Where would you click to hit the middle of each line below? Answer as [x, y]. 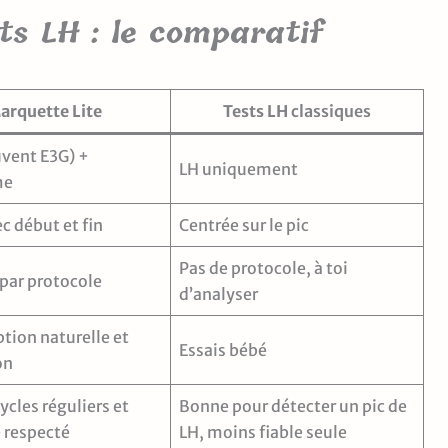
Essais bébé [223, 349]
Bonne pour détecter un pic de [293, 405]
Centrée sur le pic [244, 224]
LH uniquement [238, 168]
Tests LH [255, 110]
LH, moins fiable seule [263, 431]
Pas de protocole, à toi [263, 267]
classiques [329, 110]
